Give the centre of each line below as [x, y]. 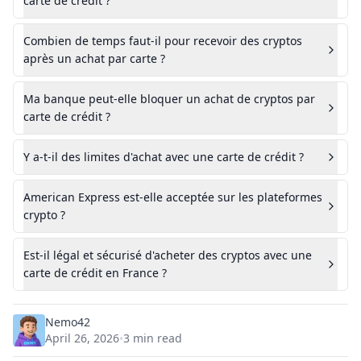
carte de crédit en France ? [95, 273]
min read [156, 338]
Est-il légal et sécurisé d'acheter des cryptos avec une [168, 255]
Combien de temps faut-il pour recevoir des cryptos [163, 41]
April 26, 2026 [82, 338]
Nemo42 [68, 322]
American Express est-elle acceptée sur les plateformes [173, 197]
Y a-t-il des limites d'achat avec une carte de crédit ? [164, 157]
